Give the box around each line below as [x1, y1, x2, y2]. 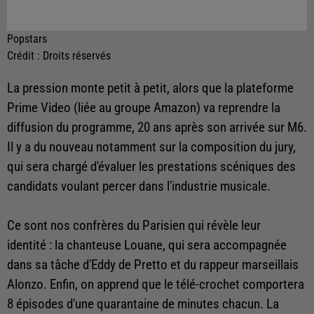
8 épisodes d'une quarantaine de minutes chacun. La [7, 296, 279, 313]
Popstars [7, 32, 47, 46]
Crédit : [7, 49, 43, 63]
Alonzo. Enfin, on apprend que [7, 277, 164, 293]
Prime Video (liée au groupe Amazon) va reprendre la [7, 100, 280, 116]
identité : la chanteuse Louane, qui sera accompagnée [7, 238, 287, 254]
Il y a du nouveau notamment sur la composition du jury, [7, 139, 296, 156]
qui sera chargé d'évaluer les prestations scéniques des [7, 159, 296, 175]
